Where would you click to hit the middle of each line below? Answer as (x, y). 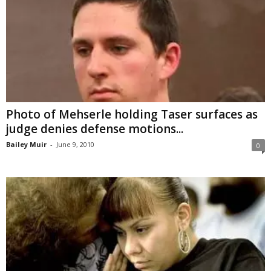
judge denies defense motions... (95, 129)
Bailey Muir (26, 145)
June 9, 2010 (75, 145)
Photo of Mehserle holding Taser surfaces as (132, 115)
